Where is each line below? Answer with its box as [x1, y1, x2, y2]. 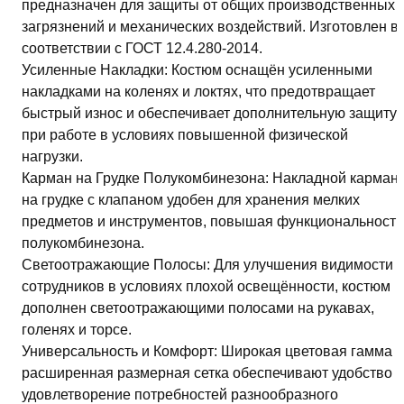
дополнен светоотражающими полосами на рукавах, [22, 300, 374, 317]
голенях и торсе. [22, 322, 132, 338]
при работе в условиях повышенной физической [22, 127, 348, 143]
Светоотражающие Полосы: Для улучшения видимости [22, 257, 393, 273]
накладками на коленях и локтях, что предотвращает [22, 84, 375, 100]
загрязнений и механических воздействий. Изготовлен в [22, 19, 399, 35]
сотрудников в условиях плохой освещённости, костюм [22, 279, 390, 295]
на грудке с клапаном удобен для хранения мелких [22, 192, 360, 208]
